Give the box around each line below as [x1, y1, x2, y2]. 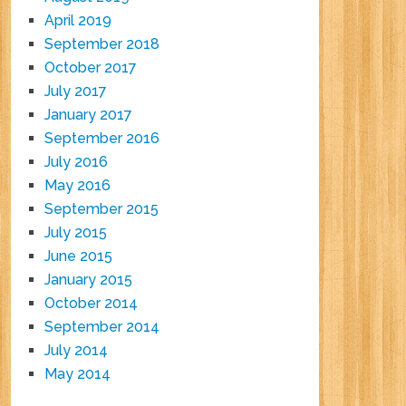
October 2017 [44, 59, 138, 77]
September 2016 [44, 130, 160, 148]
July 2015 [44, 224, 108, 242]
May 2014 [44, 365, 111, 383]
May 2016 [44, 177, 111, 195]
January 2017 [44, 106, 133, 124]
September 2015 [44, 200, 159, 218]
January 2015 [44, 271, 133, 289]
